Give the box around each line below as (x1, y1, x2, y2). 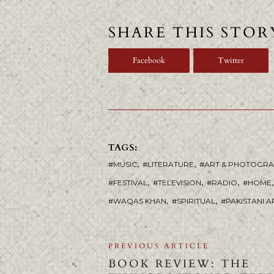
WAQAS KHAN (113, 196, 166, 206)
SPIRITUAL (177, 196, 215, 206)
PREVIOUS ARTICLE (108, 241, 209, 251)
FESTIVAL (113, 178, 147, 188)
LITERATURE (147, 160, 194, 169)
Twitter (218, 55, 244, 67)
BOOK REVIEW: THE (108, 256, 250, 272)
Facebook (133, 55, 165, 67)
